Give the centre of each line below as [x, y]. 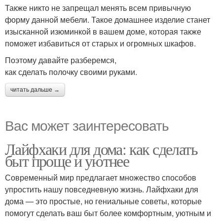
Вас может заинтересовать [87, 125]
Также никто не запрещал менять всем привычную [98, 8]
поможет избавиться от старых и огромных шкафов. [100, 43]
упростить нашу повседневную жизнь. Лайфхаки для [102, 189]
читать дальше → [35, 90]
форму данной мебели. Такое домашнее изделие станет [108, 19]
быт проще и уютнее [67, 161]
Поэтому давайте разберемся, [61, 60]
